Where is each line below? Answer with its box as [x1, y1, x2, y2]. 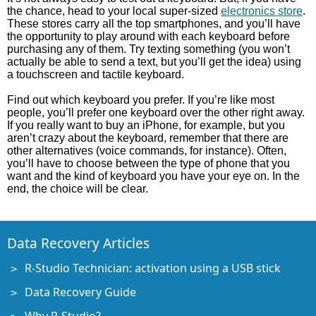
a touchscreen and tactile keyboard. [7, 68, 184, 80]
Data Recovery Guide [25, 284, 136, 300]
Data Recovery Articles [7, 233, 150, 253]
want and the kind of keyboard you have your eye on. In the [7, 170, 300, 182]
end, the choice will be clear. [7, 183, 148, 195]
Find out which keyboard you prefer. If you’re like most [7, 94, 274, 106]
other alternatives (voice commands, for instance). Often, [7, 145, 286, 157]
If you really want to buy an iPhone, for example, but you [7, 119, 285, 131]
